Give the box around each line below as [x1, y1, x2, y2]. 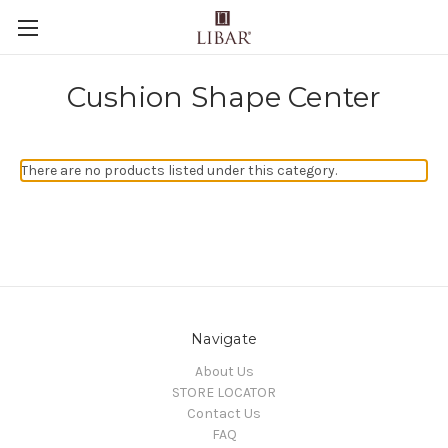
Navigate [191, 330, 257, 348]
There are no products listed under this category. [21, 162, 337, 179]
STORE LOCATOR [172, 383, 276, 401]
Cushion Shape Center [66, 80, 382, 114]
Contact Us [187, 404, 261, 422]
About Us [194, 362, 254, 380]
